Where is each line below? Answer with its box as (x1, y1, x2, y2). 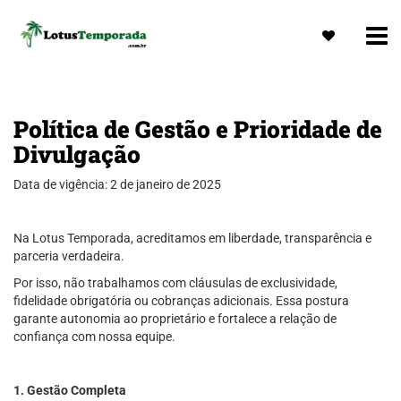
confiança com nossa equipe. (13, 329, 175, 344)
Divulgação (13, 139, 141, 169)
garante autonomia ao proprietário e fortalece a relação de (13, 311, 337, 326)
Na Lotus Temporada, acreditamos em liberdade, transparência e (13, 231, 371, 245)
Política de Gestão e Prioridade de (13, 114, 382, 144)
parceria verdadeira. (13, 249, 124, 263)
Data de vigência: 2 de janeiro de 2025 (13, 177, 221, 192)
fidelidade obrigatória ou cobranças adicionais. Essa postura (13, 294, 349, 308)
